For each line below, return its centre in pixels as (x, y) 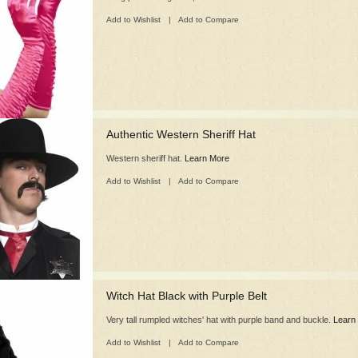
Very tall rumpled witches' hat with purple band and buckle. (220, 320)
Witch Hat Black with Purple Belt (187, 296)
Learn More (207, 158)
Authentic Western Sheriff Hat (181, 134)
